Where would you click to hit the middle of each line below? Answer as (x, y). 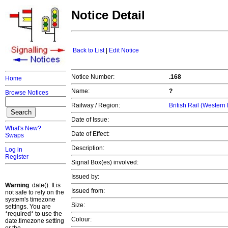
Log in (14, 150)
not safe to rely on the (35, 192)
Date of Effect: (90, 134)
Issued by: (85, 177)
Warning (17, 185)
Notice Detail (108, 15)
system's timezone (30, 199)
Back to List (89, 51)
